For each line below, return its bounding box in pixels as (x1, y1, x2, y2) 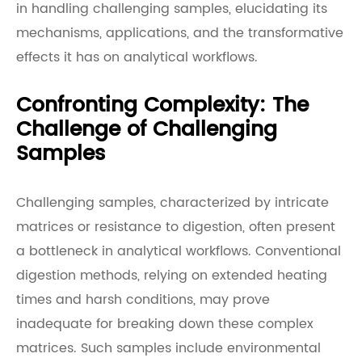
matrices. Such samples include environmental (16, 338, 321, 359)
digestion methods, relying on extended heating (16, 265, 327, 286)
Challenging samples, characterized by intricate (16, 192, 329, 213)
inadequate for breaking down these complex (16, 314, 314, 335)
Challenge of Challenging (16, 113, 277, 146)
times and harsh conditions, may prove (16, 289, 270, 310)
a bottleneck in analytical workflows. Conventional (16, 241, 341, 262)
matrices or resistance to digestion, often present (16, 217, 335, 238)
